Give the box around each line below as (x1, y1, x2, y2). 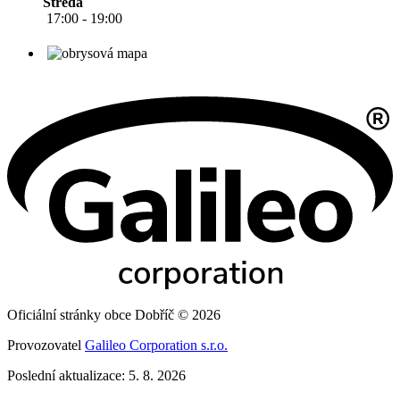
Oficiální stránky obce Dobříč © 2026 (7, 306, 221, 322)
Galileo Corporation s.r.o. (85, 337, 228, 353)
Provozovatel (7, 337, 85, 353)
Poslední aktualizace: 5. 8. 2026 (7, 367, 186, 383)
